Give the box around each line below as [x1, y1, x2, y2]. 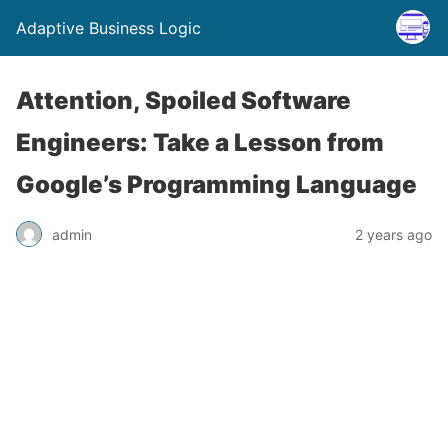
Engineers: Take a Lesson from [16, 128, 384, 157]
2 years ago [355, 225, 432, 243]
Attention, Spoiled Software [16, 86, 351, 115]
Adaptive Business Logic [16, 18, 201, 38]
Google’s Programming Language [16, 170, 417, 199]
